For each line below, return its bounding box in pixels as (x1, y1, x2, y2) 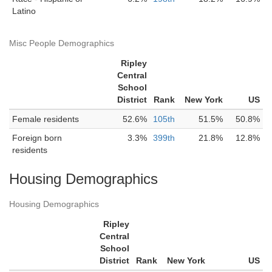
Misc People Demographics (9, 38, 114, 48)
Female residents (12, 114, 79, 124)
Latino (12, 6, 36, 16)
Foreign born (12, 133, 62, 143)
